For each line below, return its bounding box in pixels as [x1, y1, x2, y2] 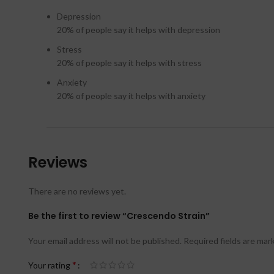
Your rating [28, 260, 72, 271]
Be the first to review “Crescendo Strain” [28, 210, 210, 223]
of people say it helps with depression [76, 24, 220, 35]
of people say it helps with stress [76, 57, 202, 68]
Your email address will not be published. [28, 235, 182, 246]
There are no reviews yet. [28, 186, 126, 197]
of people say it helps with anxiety [76, 91, 206, 102]
